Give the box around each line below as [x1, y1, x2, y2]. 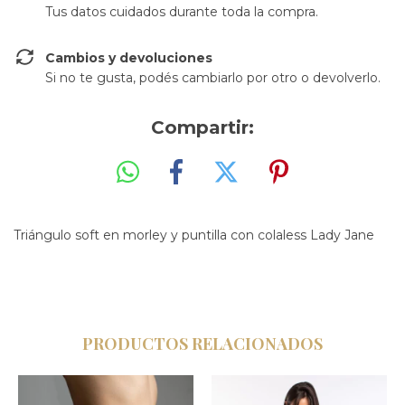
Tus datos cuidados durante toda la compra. [45, 4, 318, 20]
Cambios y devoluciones [45, 50, 212, 66]
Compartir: [151, 117, 254, 138]
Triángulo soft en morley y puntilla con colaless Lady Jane [14, 226, 374, 243]
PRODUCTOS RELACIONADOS [82, 332, 323, 354]
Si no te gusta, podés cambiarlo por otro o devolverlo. [45, 70, 381, 86]
